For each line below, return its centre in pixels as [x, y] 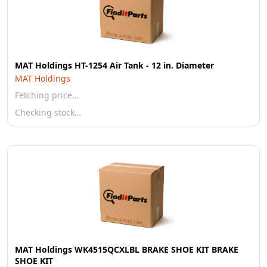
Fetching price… [47, 95]
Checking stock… [48, 112]
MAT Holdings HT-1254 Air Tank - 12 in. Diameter [114, 65]
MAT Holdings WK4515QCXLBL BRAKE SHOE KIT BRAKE [127, 249]
